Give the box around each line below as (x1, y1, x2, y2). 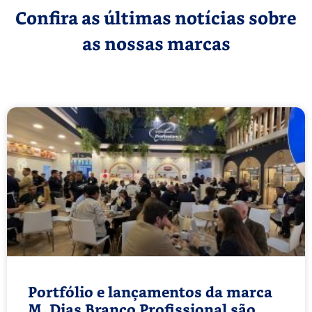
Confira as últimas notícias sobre (15, 6, 297, 33)
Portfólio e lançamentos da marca (28, 281, 272, 304)
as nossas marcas (81, 31, 231, 59)
